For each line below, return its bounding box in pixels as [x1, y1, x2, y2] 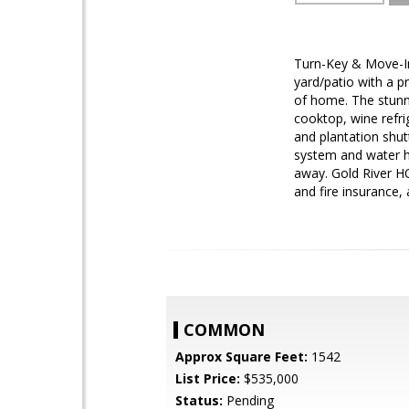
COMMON [184, 319, 265, 341]
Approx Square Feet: [175, 348, 308, 365]
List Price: [175, 370, 240, 387]
